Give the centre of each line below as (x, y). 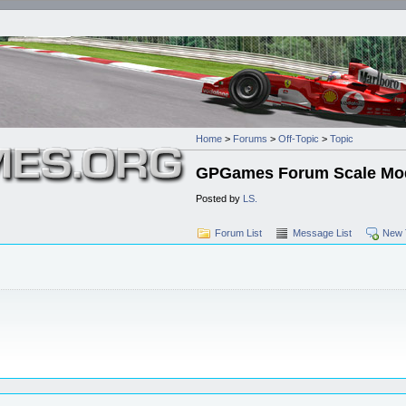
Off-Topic (299, 138)
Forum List (238, 232)
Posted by (219, 198)
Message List (322, 232)
